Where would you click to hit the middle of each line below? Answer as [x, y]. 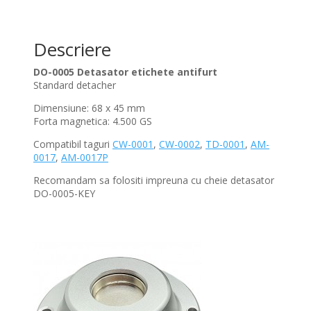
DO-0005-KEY [64, 194]
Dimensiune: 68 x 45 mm [89, 108]
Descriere [72, 50]
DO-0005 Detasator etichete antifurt [125, 72]
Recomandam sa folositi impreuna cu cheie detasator [154, 180]
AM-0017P [85, 158]
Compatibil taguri [73, 144]
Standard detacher [75, 85]
